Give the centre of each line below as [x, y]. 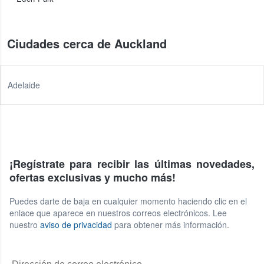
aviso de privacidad [76, 225]
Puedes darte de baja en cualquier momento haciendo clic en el [128, 201]
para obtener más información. [171, 225]
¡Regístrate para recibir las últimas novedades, [132, 164]
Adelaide [24, 85]
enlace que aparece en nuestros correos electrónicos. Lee [118, 213]
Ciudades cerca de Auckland [87, 43]
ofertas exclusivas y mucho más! [93, 177]
